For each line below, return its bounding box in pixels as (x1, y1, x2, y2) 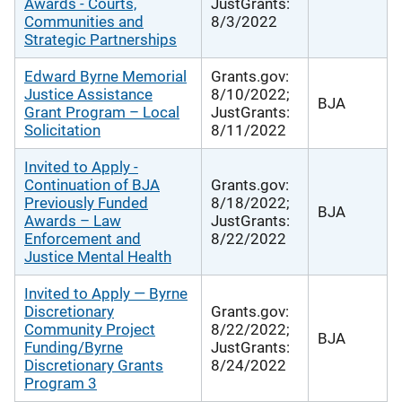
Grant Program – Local (24, 102, 179, 121)
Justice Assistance (24, 84, 153, 103)
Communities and (24, 12, 144, 31)
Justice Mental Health (24, 247, 171, 266)
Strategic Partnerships (24, 30, 177, 48)
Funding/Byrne (24, 337, 123, 356)
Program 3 (24, 373, 97, 392)
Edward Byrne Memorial (24, 66, 187, 85)
